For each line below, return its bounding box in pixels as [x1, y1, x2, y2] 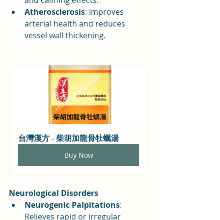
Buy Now [64, 150, 93, 160]
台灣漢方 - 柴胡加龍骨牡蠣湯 [18, 133, 119, 143]
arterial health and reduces [25, 18, 127, 29]
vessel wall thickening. [25, 29, 106, 41]
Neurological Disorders [9, 187, 98, 198]
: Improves [85, 6, 126, 17]
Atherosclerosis [25, 6, 85, 17]
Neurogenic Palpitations [25, 199, 120, 210]
